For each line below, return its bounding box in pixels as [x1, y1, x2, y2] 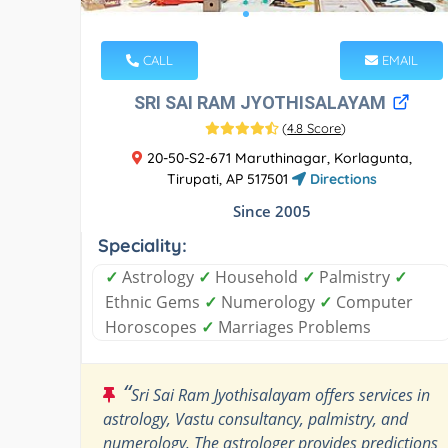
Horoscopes [105, 315, 201, 338]
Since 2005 [232, 200, 311, 221]
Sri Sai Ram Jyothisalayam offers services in [131, 383, 430, 406]
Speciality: [98, 233, 187, 257]
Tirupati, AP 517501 [166, 169, 292, 188]
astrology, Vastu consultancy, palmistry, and [103, 407, 408, 430]
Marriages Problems [214, 315, 371, 338]
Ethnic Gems [105, 290, 204, 313]
